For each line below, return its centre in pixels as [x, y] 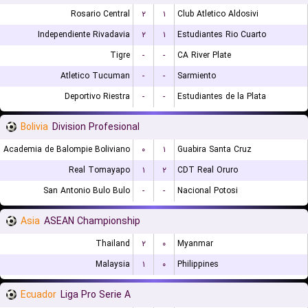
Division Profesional [96, 127]
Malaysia [113, 264]
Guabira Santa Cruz [214, 150]
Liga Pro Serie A [96, 295]
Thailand [113, 244]
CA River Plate [204, 55]
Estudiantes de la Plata [222, 97]
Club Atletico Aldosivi [218, 14]
